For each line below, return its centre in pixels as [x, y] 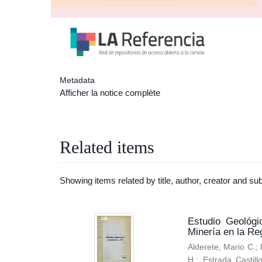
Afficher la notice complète [110, 93]
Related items [107, 147]
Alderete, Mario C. [222, 247]
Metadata [77, 80]
